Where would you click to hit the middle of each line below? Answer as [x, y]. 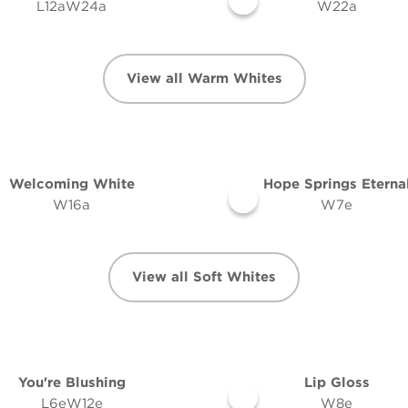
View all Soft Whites [204, 277]
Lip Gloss [337, 382]
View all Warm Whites [204, 78]
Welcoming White [71, 184]
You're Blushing [71, 382]
